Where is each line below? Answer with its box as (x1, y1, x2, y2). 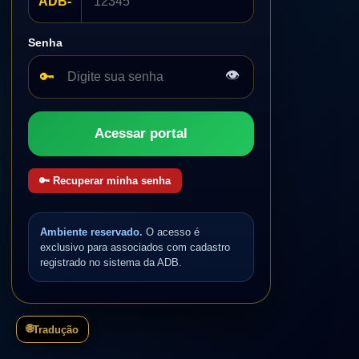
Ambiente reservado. (40, 226, 143, 238)
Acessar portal (95, 126, 188, 141)
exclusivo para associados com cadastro (40, 241, 230, 253)
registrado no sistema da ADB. (40, 256, 182, 268)
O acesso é (143, 226, 200, 238)
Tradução (33, 323, 79, 336)
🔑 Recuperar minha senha (39, 175, 171, 187)
